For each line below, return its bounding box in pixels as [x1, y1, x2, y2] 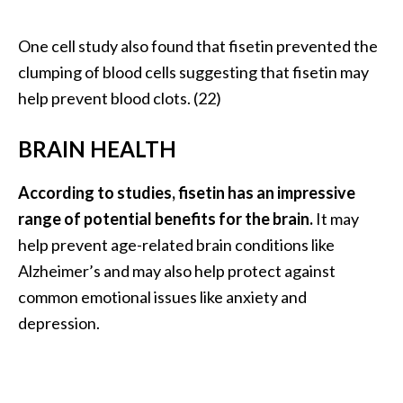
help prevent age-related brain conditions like [18, 234, 335, 255]
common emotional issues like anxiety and [18, 286, 307, 307]
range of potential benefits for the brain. [18, 208, 313, 228]
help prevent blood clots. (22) [18, 87, 221, 108]
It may [313, 208, 359, 228]
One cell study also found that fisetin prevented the [18, 35, 378, 56]
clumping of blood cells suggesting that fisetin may [18, 61, 369, 82]
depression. [18, 312, 100, 333]
